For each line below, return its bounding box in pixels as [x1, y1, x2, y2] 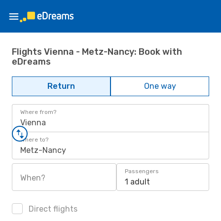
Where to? [20, 136, 48, 143]
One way [144, 81, 176, 91]
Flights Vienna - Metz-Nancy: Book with [12, 46, 182, 57]
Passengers [125, 168, 159, 175]
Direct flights [27, 204, 77, 214]
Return [47, 81, 75, 91]
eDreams [12, 56, 51, 67]
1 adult [125, 177, 150, 186]
